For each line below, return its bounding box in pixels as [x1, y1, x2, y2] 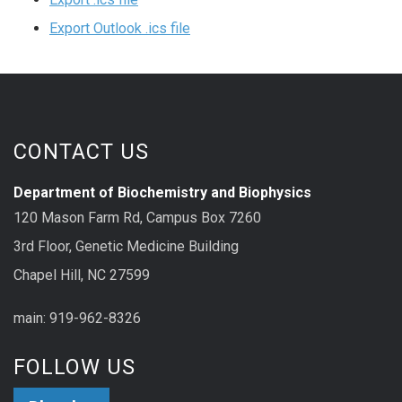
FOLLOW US [13, 354, 135, 380]
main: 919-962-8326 [13, 309, 141, 327]
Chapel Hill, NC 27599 [13, 266, 150, 284]
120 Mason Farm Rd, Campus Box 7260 [13, 208, 261, 226]
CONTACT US [13, 138, 149, 164]
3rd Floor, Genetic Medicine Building [13, 237, 239, 255]
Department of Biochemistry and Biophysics [13, 183, 311, 201]
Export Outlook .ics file [49, 19, 190, 37]
